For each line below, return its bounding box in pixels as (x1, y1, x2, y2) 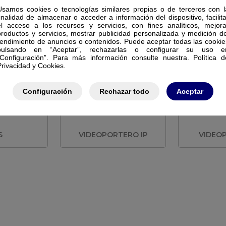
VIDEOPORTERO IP (78, 130, 148, 139)
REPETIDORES (87, 32, 139, 41)
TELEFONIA (92, 41, 134, 50)
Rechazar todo (99, 87, 149, 95)
